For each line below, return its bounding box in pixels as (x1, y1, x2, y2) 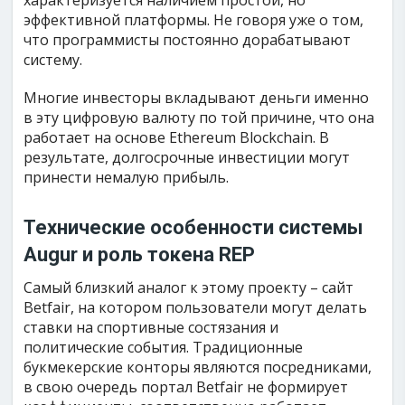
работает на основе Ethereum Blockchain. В (24, 127, 330, 147)
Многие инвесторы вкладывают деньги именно (24, 88, 370, 108)
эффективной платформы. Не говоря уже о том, (24, 10, 364, 30)
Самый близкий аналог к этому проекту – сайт (24, 278, 354, 297)
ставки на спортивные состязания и (24, 317, 279, 337)
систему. (24, 50, 83, 70)
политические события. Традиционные (24, 337, 304, 357)
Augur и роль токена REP (24, 243, 256, 266)
